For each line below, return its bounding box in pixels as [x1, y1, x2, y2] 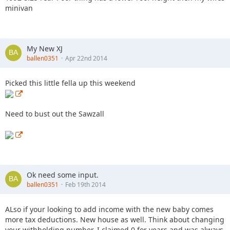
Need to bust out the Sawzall [5, 108, 104, 119]
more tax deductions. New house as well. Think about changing [5, 214, 224, 224]
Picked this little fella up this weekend [5, 78, 136, 88]
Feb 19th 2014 [65, 180, 106, 189]
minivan [5, 3, 33, 13]
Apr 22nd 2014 [65, 53, 107, 63]
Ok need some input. [27, 169, 99, 180]
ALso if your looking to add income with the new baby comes [5, 204, 214, 214]
